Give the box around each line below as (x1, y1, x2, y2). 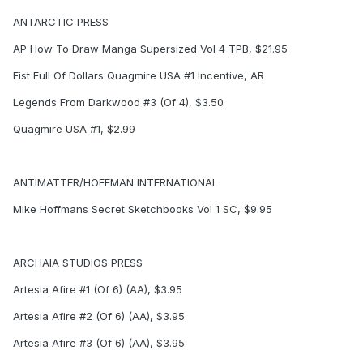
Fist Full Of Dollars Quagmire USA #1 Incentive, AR (13, 69, 264, 83)
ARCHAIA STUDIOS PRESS (13, 256, 143, 270)
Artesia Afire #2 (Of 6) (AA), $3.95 (13, 310, 185, 323)
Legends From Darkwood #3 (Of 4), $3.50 (13, 96, 224, 109)
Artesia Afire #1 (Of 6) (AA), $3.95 (13, 283, 182, 297)
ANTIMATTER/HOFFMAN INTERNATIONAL (13, 176, 218, 190)
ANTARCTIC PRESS (13, 15, 109, 29)
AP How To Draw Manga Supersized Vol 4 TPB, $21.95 (13, 42, 288, 56)
